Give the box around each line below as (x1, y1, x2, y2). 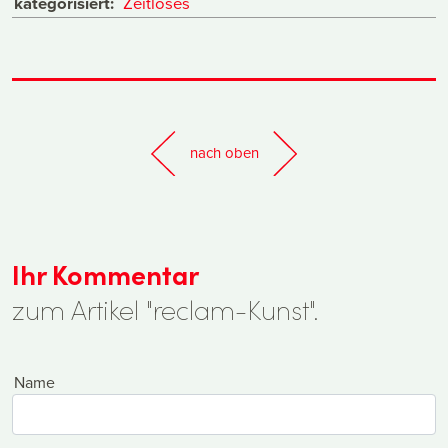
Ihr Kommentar (12, 255, 199, 292)
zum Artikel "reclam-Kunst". (12, 290, 320, 327)
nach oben (189, 142, 259, 164)
